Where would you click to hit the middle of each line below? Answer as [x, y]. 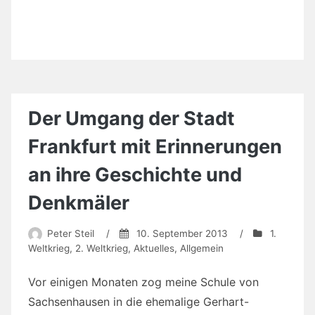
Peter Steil [70, 234]
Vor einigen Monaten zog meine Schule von [143, 282]
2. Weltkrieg [102, 249]
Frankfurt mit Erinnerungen [155, 146]
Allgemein [202, 249]
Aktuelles [154, 249]
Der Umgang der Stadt [131, 118]
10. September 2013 [182, 234]
